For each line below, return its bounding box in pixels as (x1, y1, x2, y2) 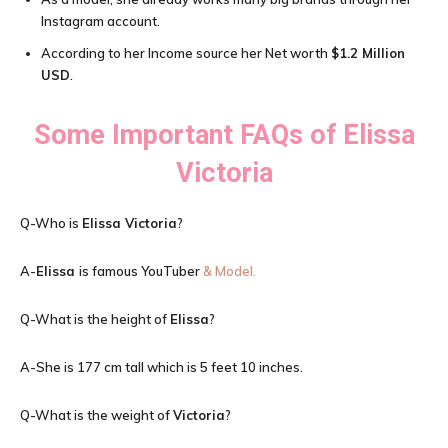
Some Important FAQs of (33, 119, 343, 151)
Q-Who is (20, 215, 82, 231)
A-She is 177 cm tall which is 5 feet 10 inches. (20, 359, 303, 375)
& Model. (200, 263, 256, 279)
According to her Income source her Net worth (41, 45, 331, 61)
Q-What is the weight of (20, 407, 173, 423)
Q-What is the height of (20, 311, 170, 327)
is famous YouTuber (79, 263, 200, 279)
